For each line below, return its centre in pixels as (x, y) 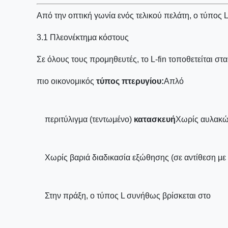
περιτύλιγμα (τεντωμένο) (88, 119)
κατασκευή (154, 119)
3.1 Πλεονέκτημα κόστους (83, 37)
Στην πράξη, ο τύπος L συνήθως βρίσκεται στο (128, 196)
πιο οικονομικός (65, 81)
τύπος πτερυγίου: (129, 81)
